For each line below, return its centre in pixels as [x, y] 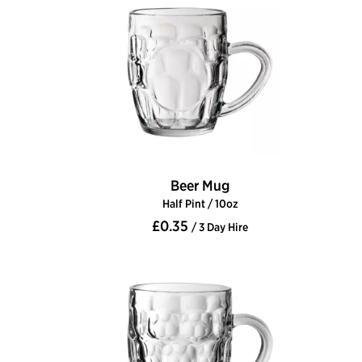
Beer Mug [200, 186]
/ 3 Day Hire [220, 227]
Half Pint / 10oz [200, 204]
